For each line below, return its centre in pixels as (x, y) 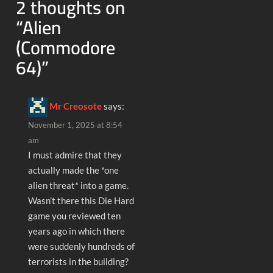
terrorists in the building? (78, 261)
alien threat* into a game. (78, 185)
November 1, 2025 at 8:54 (75, 125)
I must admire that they (75, 154)
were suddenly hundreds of (81, 246)
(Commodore (66, 47)
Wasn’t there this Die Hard (81, 200)
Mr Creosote (75, 106)
